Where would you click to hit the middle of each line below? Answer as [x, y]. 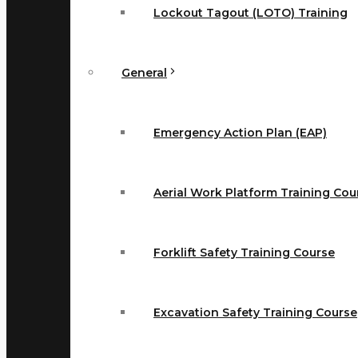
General [144, 73]
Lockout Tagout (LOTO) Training [251, 13]
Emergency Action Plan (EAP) [240, 133]
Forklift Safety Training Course [244, 253]
